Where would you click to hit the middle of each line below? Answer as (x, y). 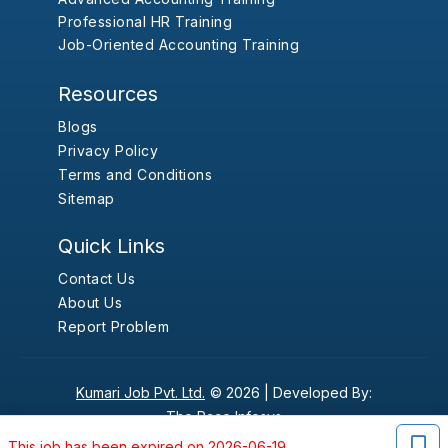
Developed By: (322, 393)
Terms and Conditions (135, 175)
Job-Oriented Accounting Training (179, 45)
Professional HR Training (145, 22)
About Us (90, 303)
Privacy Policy (108, 151)
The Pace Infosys (224, 417)
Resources (108, 94)
